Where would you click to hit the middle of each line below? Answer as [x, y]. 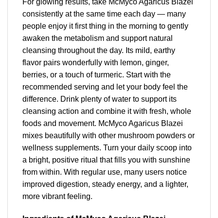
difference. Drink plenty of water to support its [100, 99]
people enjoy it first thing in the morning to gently [105, 26]
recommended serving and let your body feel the [105, 87]
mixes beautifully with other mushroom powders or [109, 135]
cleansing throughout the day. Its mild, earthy [99, 50]
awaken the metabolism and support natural [98, 38]
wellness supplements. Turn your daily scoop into [107, 147]
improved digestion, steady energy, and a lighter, [105, 184]
